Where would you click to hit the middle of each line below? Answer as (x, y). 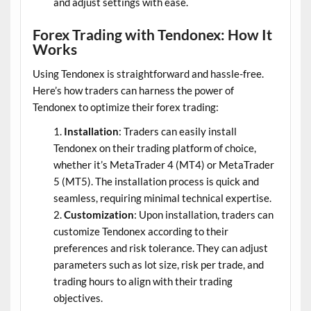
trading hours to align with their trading (143, 281)
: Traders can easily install (177, 132)
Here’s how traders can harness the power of (133, 90)
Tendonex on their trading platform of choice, (154, 148)
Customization (99, 215)
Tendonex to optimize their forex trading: (125, 107)
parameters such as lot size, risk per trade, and (158, 265)
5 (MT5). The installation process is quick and (156, 182)
